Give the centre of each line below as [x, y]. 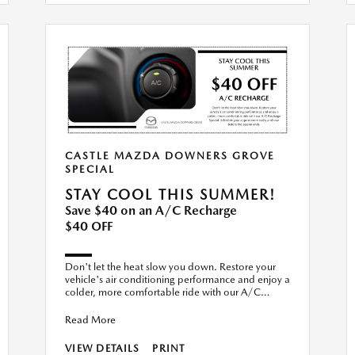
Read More [90, 320]
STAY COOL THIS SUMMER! [170, 195]
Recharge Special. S [109, 305]
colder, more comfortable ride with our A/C [163, 292]
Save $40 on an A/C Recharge [151, 211]
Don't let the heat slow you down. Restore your [170, 267]
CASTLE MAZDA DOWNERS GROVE [170, 156]
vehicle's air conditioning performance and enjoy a [177, 280]
